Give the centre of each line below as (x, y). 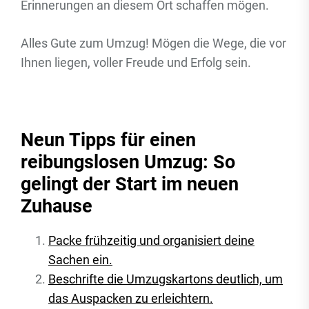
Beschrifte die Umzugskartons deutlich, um (166, 279)
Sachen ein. (80, 260)
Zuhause (57, 206)
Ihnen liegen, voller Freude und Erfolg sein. (136, 62)
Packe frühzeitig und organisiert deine (151, 240)
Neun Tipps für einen (108, 140)
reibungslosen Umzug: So (128, 162)
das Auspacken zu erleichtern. (131, 298)
